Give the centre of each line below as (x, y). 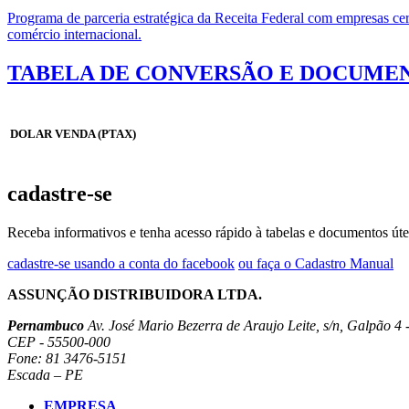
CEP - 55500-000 (59, 342)
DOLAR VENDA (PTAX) (73, 133)
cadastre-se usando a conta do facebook (121, 264)
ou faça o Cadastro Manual (316, 264)
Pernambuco (46, 326)
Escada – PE (45, 375)
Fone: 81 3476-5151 (67, 359)
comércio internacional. (74, 34)
